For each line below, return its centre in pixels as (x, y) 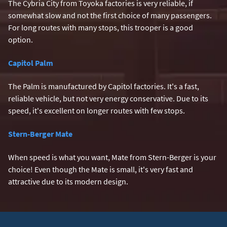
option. (21, 39)
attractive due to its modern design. (68, 181)
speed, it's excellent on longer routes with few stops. (97, 110)
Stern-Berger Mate (40, 134)
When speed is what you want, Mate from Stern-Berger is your (112, 157)
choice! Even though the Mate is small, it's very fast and (101, 169)
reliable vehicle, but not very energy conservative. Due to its (108, 98)
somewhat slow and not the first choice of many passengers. (110, 15)
